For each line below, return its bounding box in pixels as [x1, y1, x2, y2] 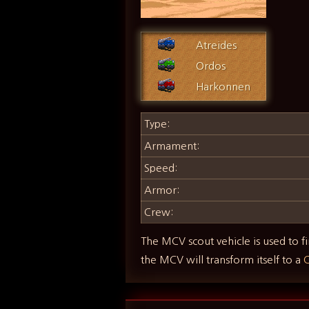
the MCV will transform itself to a [141, 255, 304, 266]
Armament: [144, 141, 200, 152]
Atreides [196, 39, 237, 50]
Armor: [144, 185, 180, 196]
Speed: [144, 163, 178, 174]
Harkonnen [196, 81, 251, 92]
